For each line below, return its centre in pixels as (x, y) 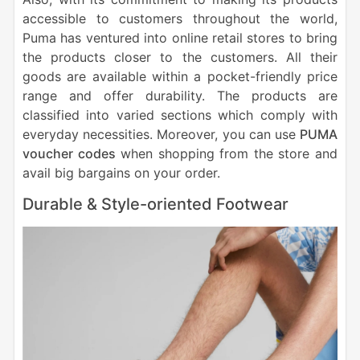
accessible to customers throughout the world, (180, 18)
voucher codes (69, 153)
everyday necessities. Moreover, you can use (161, 134)
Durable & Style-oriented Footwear (155, 204)
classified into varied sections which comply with (180, 115)
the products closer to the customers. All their (180, 57)
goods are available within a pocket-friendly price (180, 76)
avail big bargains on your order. (121, 172)
